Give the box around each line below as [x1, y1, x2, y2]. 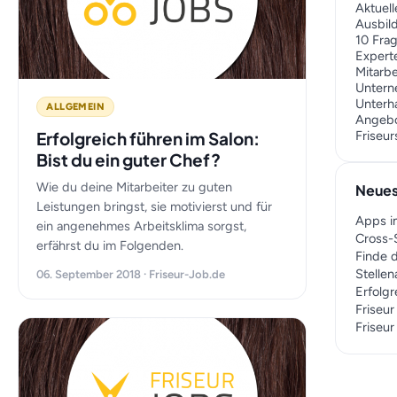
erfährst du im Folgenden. [36, 237, 184, 253]
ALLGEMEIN [46, 101, 105, 113]
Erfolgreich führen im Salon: [36, 128, 261, 149]
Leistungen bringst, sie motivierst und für [36, 198, 273, 214]
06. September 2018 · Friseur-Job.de [36, 268, 226, 281]
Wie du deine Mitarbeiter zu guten [36, 179, 233, 195]
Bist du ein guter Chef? [36, 149, 222, 170]
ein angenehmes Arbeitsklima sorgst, [36, 218, 247, 234]
